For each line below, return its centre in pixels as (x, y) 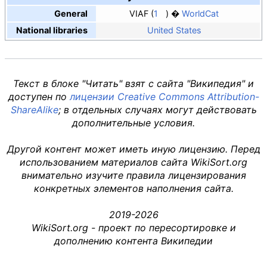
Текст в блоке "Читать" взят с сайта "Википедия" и (133, 84)
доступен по (39, 97)
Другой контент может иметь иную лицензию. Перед (133, 149)
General (71, 14)
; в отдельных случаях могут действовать (157, 110)
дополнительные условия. (133, 123)
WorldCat (200, 14)
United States (174, 30)
